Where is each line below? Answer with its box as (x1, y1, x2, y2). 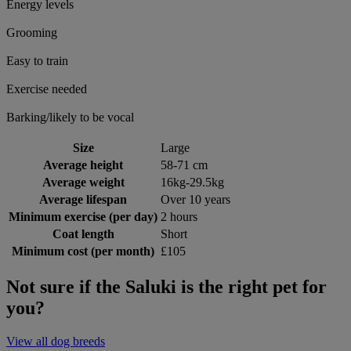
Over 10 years (161, 192, 230, 206)
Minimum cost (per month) (12, 244, 154, 258)
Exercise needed (6, 81, 87, 96)
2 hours (161, 209, 197, 223)
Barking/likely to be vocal (6, 110, 134, 124)
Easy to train (6, 53, 68, 67)
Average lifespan (39, 192, 127, 206)
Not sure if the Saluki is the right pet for (6, 276, 327, 297)
